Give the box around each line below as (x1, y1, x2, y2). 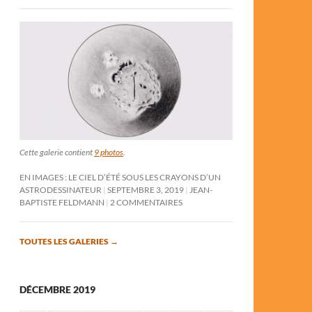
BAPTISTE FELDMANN (19, 196, 104, 208)
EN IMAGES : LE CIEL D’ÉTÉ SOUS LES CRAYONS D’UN (19, 171, 221, 182)
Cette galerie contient (19, 146, 94, 157)
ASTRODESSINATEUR (19, 184, 102, 195)
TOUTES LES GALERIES (19, 235, 110, 247)
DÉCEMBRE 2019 (19, 283, 95, 295)
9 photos (94, 146, 123, 157)
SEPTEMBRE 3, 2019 (107, 184, 184, 195)
